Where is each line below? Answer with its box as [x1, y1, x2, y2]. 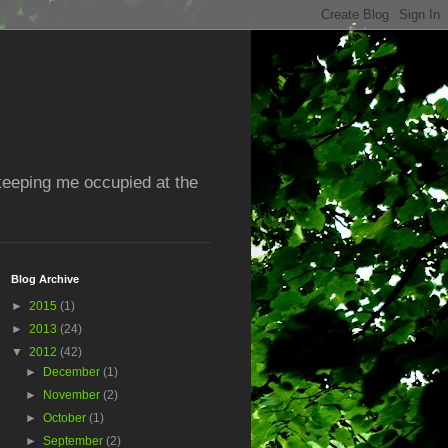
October [43, 411, 90, 426]
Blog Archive [11, 273, 79, 286]
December [43, 365, 104, 380]
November [43, 388, 104, 403]
